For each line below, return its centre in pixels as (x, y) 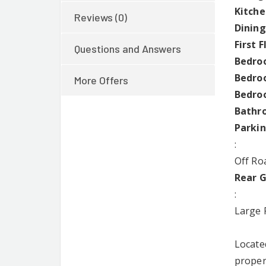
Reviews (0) (101, 18)
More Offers (101, 80)
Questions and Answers (128, 49)
